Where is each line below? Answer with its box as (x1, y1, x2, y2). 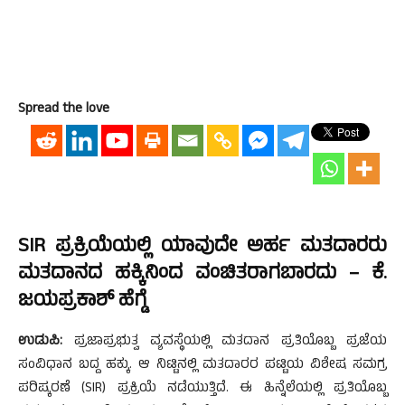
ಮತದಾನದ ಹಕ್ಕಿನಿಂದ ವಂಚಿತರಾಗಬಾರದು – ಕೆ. (18, 259, 387, 291)
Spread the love (18, 99, 109, 121)
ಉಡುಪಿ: (18, 331, 62, 353)
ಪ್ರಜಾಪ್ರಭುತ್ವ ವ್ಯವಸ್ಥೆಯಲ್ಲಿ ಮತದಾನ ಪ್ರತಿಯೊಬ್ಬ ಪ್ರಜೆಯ (62, 331, 387, 353)
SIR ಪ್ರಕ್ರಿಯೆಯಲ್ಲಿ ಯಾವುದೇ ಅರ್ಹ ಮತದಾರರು (18, 231, 387, 264)
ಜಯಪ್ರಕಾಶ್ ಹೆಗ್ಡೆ (18, 286, 146, 318)
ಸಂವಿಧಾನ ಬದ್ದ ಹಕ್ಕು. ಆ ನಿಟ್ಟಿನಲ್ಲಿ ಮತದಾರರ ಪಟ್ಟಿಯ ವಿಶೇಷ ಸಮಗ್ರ (18, 354, 387, 377)
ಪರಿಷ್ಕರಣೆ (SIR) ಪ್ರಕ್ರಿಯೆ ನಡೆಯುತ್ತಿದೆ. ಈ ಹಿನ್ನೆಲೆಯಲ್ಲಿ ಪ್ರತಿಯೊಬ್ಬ (18, 378, 387, 400)
